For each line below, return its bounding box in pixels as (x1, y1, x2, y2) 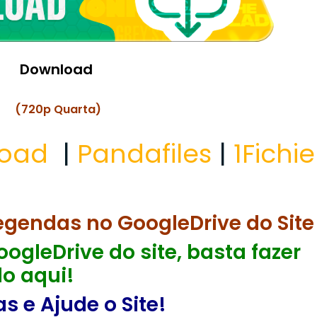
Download (19, 59, 96, 80)
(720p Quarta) (14, 101, 101, 118)
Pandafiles (76, 136, 212, 173)
